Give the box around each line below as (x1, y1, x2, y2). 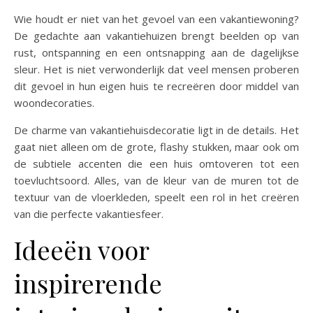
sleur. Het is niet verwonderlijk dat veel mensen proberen (14, 62, 299, 76)
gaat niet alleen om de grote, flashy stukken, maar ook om (14, 140, 299, 154)
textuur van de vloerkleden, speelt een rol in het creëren (14, 190, 299, 204)
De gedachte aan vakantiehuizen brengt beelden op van (14, 29, 299, 43)
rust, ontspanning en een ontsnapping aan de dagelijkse (14, 45, 299, 59)
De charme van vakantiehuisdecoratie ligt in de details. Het (14, 123, 299, 137)
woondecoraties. (14, 96, 94, 110)
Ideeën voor (14, 233, 149, 266)
